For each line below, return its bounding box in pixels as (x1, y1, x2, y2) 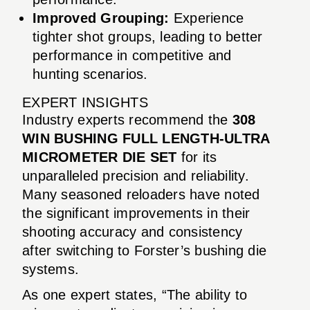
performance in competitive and (33, 47, 232, 63)
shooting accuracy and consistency (22, 224, 243, 239)
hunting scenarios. (33, 66, 148, 82)
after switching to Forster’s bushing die (22, 242, 266, 258)
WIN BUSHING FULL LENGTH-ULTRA (22, 130, 270, 146)
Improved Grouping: (33, 10, 170, 26)
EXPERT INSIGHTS (22, 94, 148, 110)
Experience (169, 10, 244, 26)
